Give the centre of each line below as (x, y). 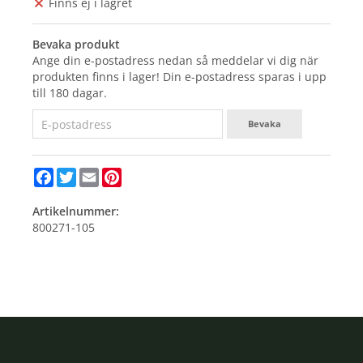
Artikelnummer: (76, 211)
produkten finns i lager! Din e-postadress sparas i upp (179, 77)
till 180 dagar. (70, 93)
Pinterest (146, 174)
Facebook (79, 174)
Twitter (95, 174)
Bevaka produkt (76, 45)
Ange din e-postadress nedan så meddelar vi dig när (175, 61)
